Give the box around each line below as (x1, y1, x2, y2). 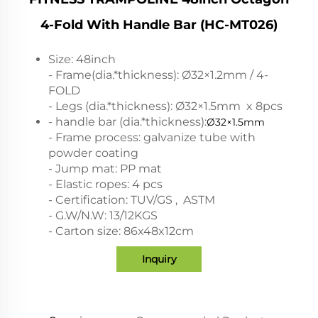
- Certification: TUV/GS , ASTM (48, 192, 215, 207)
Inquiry (141, 252, 177, 265)
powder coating (48, 146, 141, 160)
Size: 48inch (48, 52, 124, 66)
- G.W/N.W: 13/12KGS (48, 208, 158, 222)
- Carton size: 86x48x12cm (48, 224, 194, 238)
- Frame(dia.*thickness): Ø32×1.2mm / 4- (48, 67, 268, 82)
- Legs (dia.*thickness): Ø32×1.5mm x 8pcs (48, 99, 283, 113)
